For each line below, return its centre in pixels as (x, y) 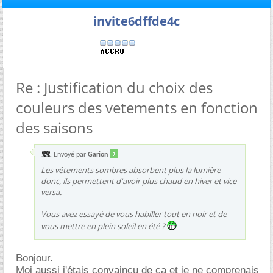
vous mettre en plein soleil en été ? (104, 226)
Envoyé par (70, 154)
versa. (51, 192)
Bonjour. (34, 258)
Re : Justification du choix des (114, 87)
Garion (98, 154)
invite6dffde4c (136, 21)
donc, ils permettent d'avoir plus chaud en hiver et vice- (140, 181)
